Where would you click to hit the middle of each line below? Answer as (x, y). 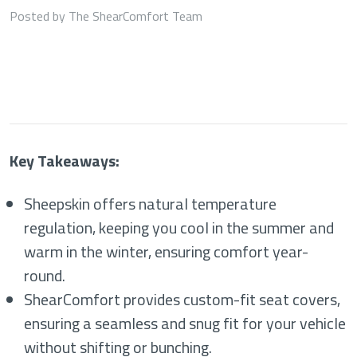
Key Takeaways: (65, 161)
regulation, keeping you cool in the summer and (179, 228)
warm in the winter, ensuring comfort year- (167, 251)
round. (45, 275)
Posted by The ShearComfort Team (106, 16)
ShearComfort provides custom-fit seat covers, (182, 299)
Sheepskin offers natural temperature (151, 204)
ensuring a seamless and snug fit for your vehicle (185, 323)
